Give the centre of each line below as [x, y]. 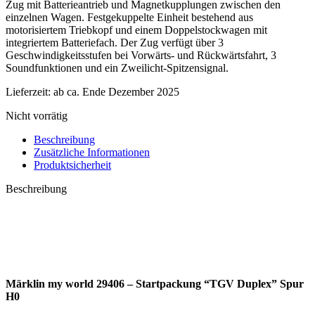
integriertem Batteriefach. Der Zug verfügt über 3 [115, 42]
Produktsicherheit [72, 165]
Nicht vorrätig [37, 115]
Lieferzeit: [30, 91]
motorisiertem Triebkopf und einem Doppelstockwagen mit [136, 30]
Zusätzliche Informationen [92, 152]
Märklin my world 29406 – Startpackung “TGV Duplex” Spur [155, 283]
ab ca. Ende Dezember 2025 [116, 91]
